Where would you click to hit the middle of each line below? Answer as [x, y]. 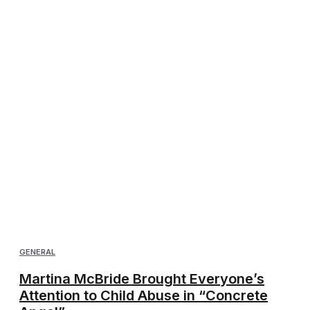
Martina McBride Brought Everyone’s [142, 279]
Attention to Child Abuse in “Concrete [144, 295]
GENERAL [37, 252]
